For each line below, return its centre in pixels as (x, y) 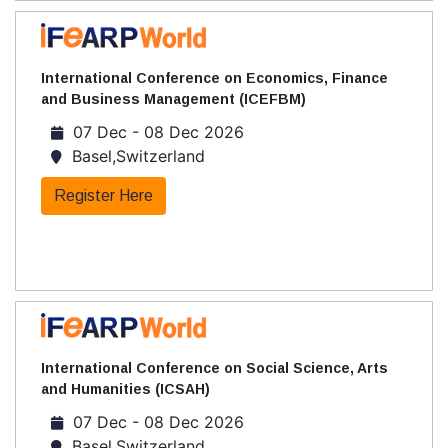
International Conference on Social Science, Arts (214, 368)
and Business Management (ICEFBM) (173, 99)
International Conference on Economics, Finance (214, 78)
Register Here (103, 196)
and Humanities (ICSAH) (125, 389)
